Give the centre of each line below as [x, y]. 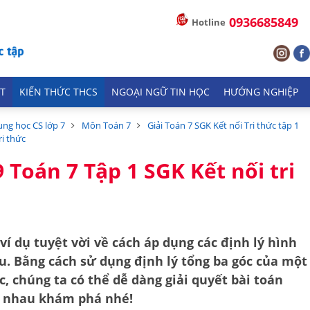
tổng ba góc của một [244, 261]
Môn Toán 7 [106, 125]
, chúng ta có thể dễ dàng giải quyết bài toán [144, 280]
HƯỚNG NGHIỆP [261, 92]
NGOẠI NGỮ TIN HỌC [161, 92]
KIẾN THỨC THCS [58, 92]
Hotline [209, 22]
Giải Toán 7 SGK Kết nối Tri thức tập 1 [223, 125]
